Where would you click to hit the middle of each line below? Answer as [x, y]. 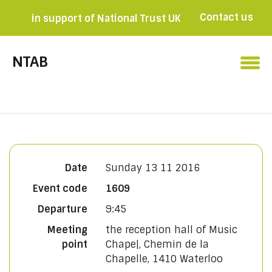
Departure [62, 209]
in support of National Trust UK [106, 19]
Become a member [175, 56]
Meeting [67, 230]
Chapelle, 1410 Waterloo [164, 259]
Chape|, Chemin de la [157, 244]
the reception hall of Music [171, 230]
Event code [60, 189]
